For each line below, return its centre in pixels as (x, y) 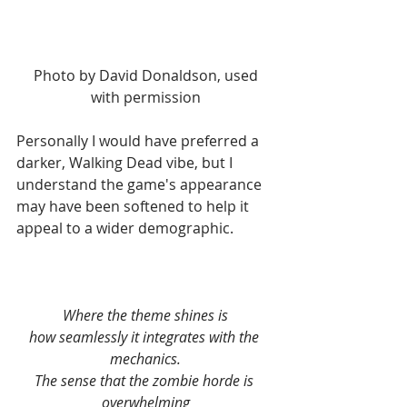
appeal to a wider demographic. (125, 228)
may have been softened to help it (134, 207)
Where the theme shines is (145, 316)
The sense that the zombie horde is (145, 381)
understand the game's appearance (141, 185)
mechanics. (145, 359)
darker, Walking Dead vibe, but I (126, 163)
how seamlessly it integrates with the (145, 338)
